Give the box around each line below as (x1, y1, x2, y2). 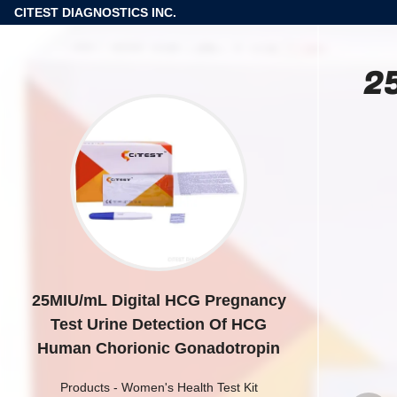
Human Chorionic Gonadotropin (37, 339, 280, 357)
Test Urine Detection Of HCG (51, 315, 267, 333)
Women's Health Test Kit (121, 380, 258, 394)
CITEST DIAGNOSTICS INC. (14, 5, 176, 19)
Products (59, 380, 110, 394)
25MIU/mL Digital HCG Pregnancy (31, 292, 286, 309)
